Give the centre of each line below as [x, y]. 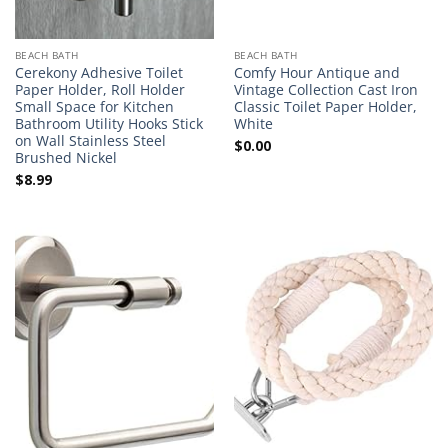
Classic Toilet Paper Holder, [325, 107]
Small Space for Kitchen [94, 107]
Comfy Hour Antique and [316, 73]
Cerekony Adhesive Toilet [98, 73]
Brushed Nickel [65, 158]
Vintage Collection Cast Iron [325, 90]
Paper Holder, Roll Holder [99, 90]
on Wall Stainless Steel [90, 141]
